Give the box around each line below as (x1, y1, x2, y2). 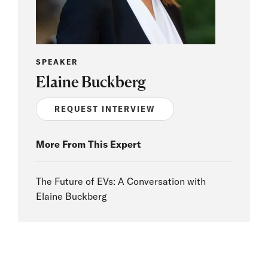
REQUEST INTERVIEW (54, 104, 156, 114)
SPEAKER (36, 57, 78, 66)
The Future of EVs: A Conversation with (36, 175, 206, 187)
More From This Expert (36, 138, 141, 150)
